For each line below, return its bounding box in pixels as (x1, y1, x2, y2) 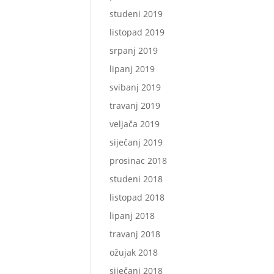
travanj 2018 (109, 228, 161, 240)
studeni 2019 (109, 8, 163, 20)
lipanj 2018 (109, 210, 155, 221)
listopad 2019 (109, 26, 165, 38)
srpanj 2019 (109, 45, 158, 56)
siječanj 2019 (109, 136, 163, 148)
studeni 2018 (109, 173, 163, 185)
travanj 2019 (109, 100, 161, 111)
